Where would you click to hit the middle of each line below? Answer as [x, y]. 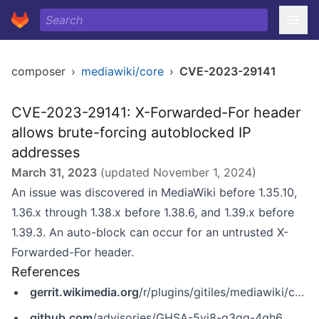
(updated [125, 172]
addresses [46, 152]
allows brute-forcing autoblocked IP [131, 132]
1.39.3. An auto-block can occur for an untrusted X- [150, 232]
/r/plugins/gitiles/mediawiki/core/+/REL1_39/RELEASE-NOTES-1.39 [217, 292]
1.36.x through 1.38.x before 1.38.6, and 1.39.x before [153, 212]
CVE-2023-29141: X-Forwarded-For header [156, 113]
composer [38, 71]
